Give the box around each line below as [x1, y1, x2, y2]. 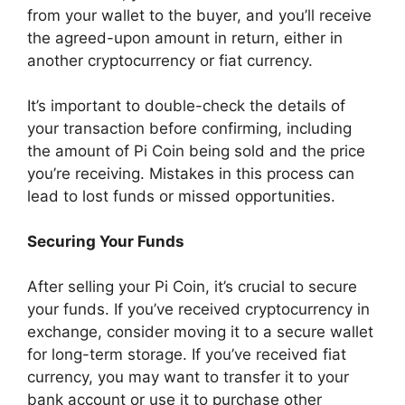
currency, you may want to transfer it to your [27, 367, 349, 386]
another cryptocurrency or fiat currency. [27, 51, 313, 70]
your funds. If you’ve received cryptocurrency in [27, 299, 370, 318]
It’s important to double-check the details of [27, 96, 345, 115]
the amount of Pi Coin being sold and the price [27, 141, 365, 160]
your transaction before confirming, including [27, 118, 352, 137]
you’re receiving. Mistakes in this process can [27, 164, 354, 183]
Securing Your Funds [27, 231, 184, 250]
